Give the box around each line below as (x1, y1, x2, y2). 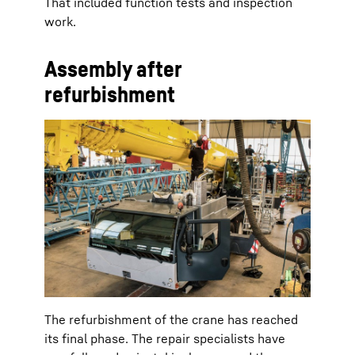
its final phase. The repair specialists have (44, 330, 285, 347)
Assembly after (44, 55, 181, 82)
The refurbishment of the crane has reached (44, 311, 298, 328)
